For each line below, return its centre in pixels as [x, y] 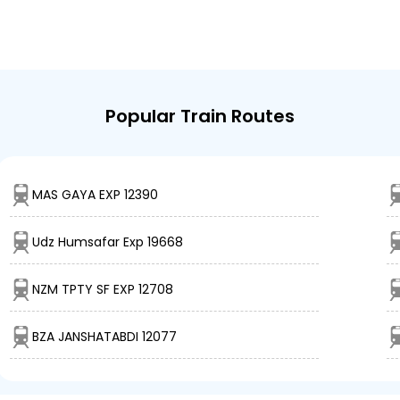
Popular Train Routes [200, 117]
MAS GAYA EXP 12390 [95, 195]
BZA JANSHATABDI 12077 [104, 337]
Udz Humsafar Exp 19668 [108, 242]
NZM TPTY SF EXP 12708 [103, 290]
